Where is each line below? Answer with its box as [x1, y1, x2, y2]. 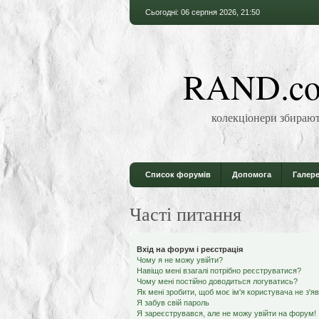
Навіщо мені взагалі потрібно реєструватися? [137, 266, 301, 275]
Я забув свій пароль [137, 298, 209, 307]
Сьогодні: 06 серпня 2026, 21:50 [145, 8, 260, 16]
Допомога [232, 170, 271, 179]
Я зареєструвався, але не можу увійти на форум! [137, 309, 316, 318]
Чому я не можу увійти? [137, 256, 223, 264]
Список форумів [145, 170, 211, 179]
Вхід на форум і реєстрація [137, 245, 243, 253]
